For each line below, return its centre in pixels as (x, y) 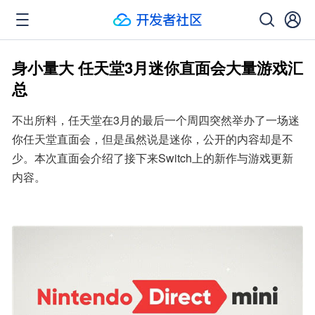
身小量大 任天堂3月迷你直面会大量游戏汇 (157, 67)
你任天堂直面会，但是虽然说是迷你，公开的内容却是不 (153, 139)
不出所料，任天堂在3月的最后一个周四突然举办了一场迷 (156, 120)
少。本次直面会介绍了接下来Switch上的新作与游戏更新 (153, 158)
